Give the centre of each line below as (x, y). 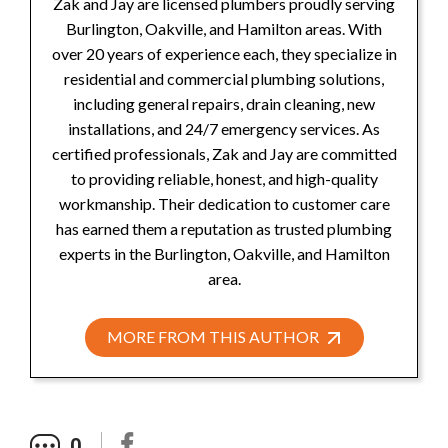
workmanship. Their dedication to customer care (224, 204)
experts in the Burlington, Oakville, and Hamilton (224, 254)
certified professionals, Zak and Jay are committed (224, 154)
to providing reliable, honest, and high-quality (224, 179)
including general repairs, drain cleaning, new (224, 104)
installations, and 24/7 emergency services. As (224, 129)
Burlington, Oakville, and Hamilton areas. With (224, 29)
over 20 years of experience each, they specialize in (224, 54)
